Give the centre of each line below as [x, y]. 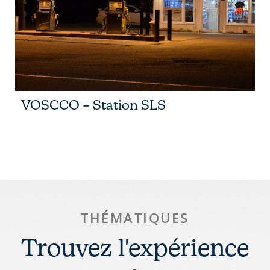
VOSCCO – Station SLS [93, 105]
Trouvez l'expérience [135, 247]
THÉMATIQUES [135, 218]
